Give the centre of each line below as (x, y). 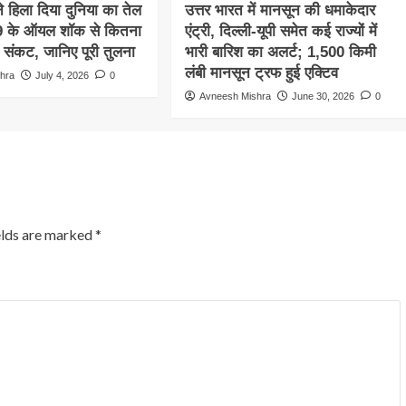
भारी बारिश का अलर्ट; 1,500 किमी (280, 53)
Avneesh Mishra (235, 97)
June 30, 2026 (323, 97)
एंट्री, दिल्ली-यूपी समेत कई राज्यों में (280, 32)
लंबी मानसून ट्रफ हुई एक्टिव (261, 73)
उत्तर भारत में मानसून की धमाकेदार (280, 11)
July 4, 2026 (63, 76)
